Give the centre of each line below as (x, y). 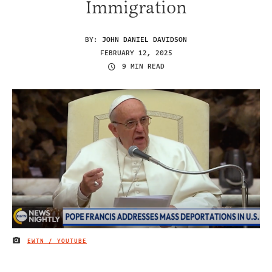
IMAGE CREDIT (37, 243)
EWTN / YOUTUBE (57, 241)
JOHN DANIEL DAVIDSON (144, 39)
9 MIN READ (143, 67)
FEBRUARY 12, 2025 (136, 53)
